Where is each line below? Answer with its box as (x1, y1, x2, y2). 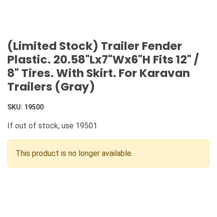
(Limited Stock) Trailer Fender (7, 38, 182, 54)
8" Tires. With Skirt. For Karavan (7, 65, 190, 81)
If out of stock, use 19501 (7, 121, 97, 131)
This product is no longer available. (15, 149, 133, 158)
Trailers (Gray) (7, 78, 95, 95)
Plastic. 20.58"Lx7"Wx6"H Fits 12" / (7, 51, 199, 68)
